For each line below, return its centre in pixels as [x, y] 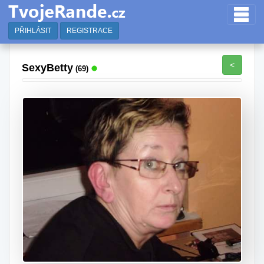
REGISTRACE [90, 31]
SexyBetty [47, 68]
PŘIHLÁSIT [33, 31]
